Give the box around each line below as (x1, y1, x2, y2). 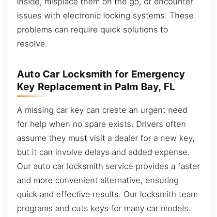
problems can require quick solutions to (17, 24, 168, 34)
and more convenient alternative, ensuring (17, 175, 179, 185)
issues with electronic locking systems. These (17, 10, 194, 20)
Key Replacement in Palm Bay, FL (17, 81, 175, 93)
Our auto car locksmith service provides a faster (17, 161, 200, 171)
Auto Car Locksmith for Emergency (17, 68, 186, 80)
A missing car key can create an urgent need (17, 105, 187, 115)
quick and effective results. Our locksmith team (17, 189, 198, 199)
